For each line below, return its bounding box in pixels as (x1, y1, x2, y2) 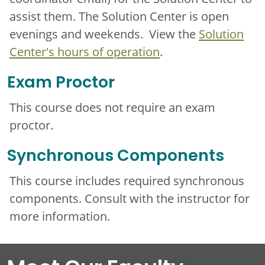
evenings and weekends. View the (9, 25, 199, 41)
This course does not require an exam (9, 99, 215, 115)
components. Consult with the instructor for (9, 190, 250, 206)
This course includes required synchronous (9, 172, 244, 188)
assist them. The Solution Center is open (9, 8, 229, 24)
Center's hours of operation (9, 43, 160, 59)
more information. (9, 208, 110, 224)
